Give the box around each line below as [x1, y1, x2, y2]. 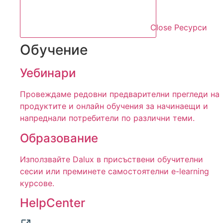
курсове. [20, 178, 54, 188]
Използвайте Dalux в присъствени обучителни [20, 154, 203, 164]
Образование [20, 130, 98, 145]
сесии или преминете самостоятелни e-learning [20, 166, 209, 176]
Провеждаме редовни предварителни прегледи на [20, 89, 220, 100]
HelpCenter [20, 196, 85, 211]
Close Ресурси [150, 22, 207, 33]
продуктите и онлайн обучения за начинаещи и [20, 101, 208, 111]
